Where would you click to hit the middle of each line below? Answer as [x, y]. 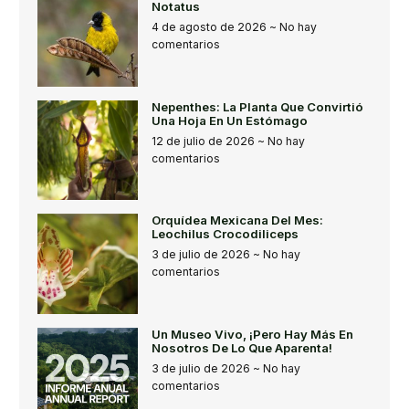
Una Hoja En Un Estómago [229, 120]
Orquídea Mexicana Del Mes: [237, 220]
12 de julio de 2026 [204, 141]
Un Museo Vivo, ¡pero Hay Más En [252, 334]
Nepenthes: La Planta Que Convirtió [257, 106]
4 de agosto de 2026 [210, 27]
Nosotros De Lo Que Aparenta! [241, 347]
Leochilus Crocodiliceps [225, 234]
